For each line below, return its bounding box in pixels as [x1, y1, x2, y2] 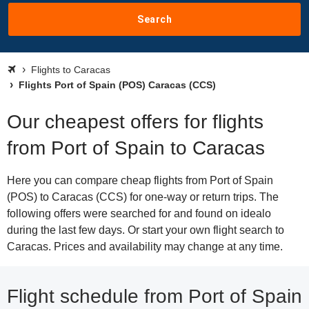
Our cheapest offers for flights [7, 111, 263, 132]
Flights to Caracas [31, 64, 110, 75]
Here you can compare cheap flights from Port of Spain [7, 175, 273, 186]
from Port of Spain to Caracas [7, 137, 265, 159]
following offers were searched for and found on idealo [7, 208, 271, 219]
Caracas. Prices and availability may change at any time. [7, 241, 283, 252]
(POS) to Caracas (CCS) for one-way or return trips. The [7, 191, 279, 203]
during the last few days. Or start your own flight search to [7, 224, 284, 236]
